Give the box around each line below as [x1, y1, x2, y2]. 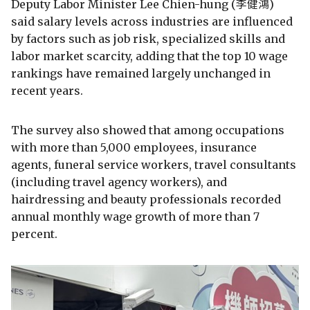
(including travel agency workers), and [11, 174, 227, 189]
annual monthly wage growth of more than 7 [11, 209, 259, 224]
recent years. [11, 83, 83, 98]
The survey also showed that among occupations [11, 122, 284, 137]
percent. [11, 226, 57, 241]
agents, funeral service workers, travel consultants [11, 157, 296, 172]
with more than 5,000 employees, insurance [11, 140, 257, 154]
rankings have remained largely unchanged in [11, 66, 271, 80]
